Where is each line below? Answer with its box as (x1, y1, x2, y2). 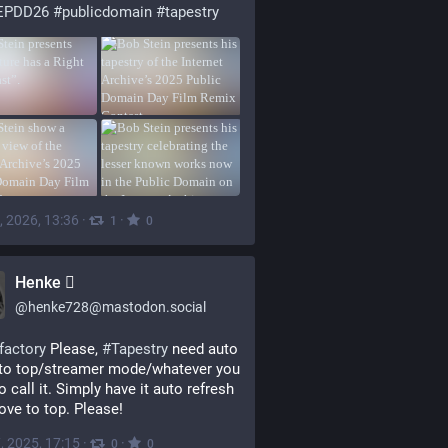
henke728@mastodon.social (28, 299, 206, 315)
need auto (168, 340, 238, 358)
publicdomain (62, 3, 152, 21)
